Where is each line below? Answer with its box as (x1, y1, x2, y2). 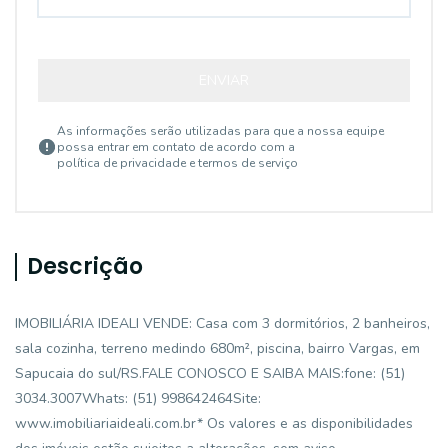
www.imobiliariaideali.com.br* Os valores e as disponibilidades (15, 414, 413, 433)
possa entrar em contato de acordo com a (57, 139, 295, 155)
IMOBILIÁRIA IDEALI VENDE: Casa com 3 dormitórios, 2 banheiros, (15, 314, 430, 333)
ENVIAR (199, 71, 249, 90)
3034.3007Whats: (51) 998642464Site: (15, 389, 261, 408)
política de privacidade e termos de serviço (57, 155, 298, 171)
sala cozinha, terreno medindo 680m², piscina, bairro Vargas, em (15, 339, 420, 358)
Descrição (27, 251, 143, 282)
